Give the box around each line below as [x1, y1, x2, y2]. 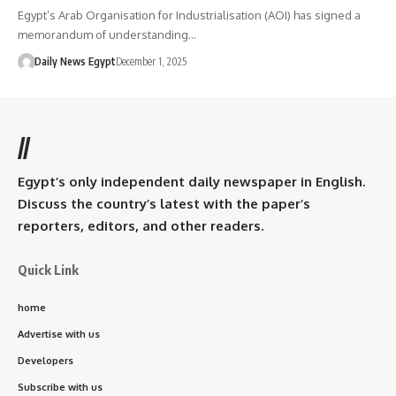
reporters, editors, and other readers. [18, 217, 263, 234]
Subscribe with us [18, 380, 103, 393]
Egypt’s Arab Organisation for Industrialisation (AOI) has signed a [18, 7, 361, 22]
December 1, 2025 [115, 54, 187, 68]
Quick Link [18, 261, 79, 278]
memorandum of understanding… [18, 27, 196, 42]
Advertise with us [18, 327, 100, 340]
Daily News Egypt [34, 54, 116, 68]
